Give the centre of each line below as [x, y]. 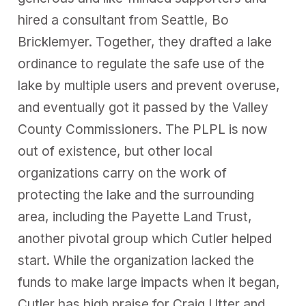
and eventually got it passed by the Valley [143, 108]
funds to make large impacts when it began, [149, 283]
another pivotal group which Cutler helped [145, 239]
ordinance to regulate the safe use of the [141, 64]
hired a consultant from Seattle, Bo [124, 20]
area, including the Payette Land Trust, [135, 217]
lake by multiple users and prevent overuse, [149, 86]
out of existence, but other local [115, 152]
